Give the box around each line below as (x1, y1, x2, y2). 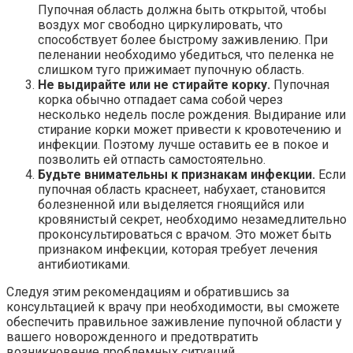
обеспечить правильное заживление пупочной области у (6, 314, 342, 329)
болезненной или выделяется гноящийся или (38, 196, 304, 212)
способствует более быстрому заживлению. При (38, 32, 328, 47)
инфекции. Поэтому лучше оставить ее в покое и (38, 136, 329, 152)
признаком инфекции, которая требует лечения (38, 241, 318, 257)
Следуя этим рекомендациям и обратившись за (6, 284, 289, 299)
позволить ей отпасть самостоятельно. (38, 151, 266, 167)
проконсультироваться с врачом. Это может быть (38, 226, 332, 242)
